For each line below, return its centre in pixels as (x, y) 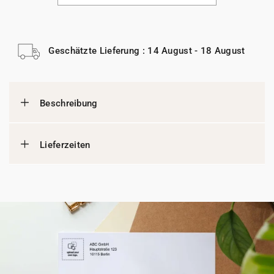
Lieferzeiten (65, 145)
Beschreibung (69, 103)
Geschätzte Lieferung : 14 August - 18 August (147, 50)
